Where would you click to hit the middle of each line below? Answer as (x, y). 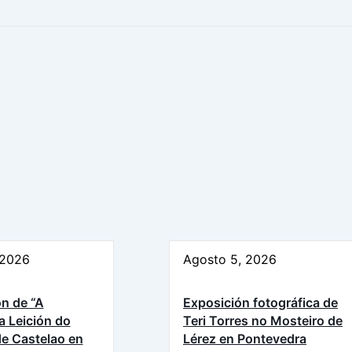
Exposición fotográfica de (260, 302)
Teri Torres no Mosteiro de (263, 320)
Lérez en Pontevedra (245, 338)
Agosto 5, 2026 (230, 259)
